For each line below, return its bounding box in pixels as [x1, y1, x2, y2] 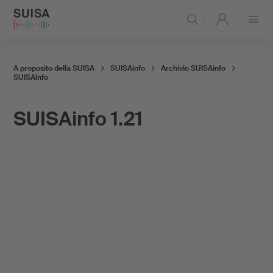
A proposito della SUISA [13, 63, 94, 73]
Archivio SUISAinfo [160, 63, 225, 73]
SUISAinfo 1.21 [13, 106, 143, 132]
